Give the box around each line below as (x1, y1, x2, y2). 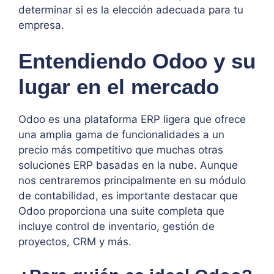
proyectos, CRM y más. (18, 235, 131, 248)
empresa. (18, 18, 64, 31)
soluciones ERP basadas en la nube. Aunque (18, 159, 238, 172)
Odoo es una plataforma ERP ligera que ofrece (18, 113, 246, 126)
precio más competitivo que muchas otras (18, 144, 223, 157)
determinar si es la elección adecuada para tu (18, 3, 243, 16)
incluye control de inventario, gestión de (18, 220, 215, 233)
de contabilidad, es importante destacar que (18, 190, 238, 202)
